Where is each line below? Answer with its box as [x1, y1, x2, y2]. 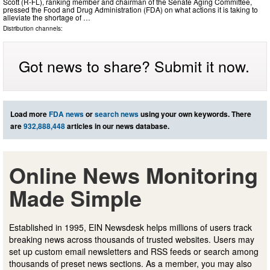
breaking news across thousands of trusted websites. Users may [9, 233, 254, 246]
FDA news [49, 108, 84, 120]
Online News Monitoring [9, 159, 258, 191]
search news [95, 108, 139, 120]
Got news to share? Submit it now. [19, 55, 250, 77]
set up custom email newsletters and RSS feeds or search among [9, 245, 259, 258]
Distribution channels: [3, 24, 63, 33]
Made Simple [9, 182, 142, 214]
